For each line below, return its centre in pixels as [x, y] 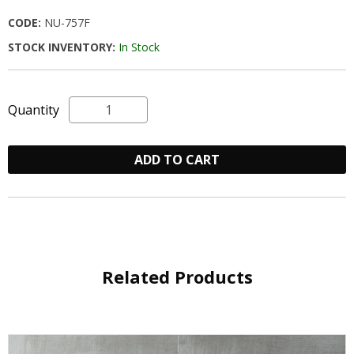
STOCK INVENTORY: [63, 47]
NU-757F [67, 23]
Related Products [177, 277]
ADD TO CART [177, 160]
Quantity [37, 110]
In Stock [139, 47]
